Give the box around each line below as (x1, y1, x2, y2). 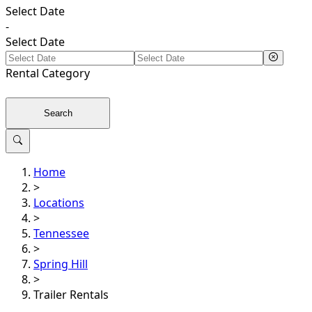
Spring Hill (33, 256, 88, 272)
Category (39, 65, 90, 81)
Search (43, 108, 72, 118)
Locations (33, 195, 84, 210)
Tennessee (33, 226, 89, 241)
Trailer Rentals (33, 287, 109, 302)
